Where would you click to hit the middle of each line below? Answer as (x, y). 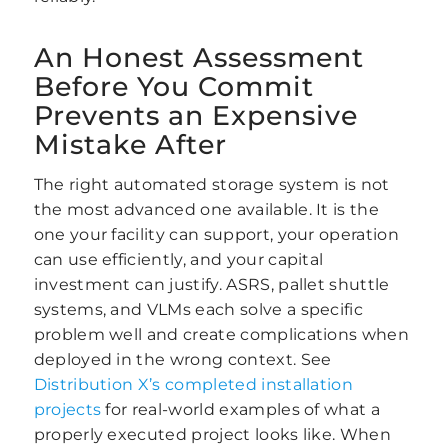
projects (67, 410)
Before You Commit (173, 86)
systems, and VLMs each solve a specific (198, 310)
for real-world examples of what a (241, 410)
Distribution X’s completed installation (193, 385)
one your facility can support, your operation (216, 235)
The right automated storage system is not (211, 185)
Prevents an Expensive (195, 115)
